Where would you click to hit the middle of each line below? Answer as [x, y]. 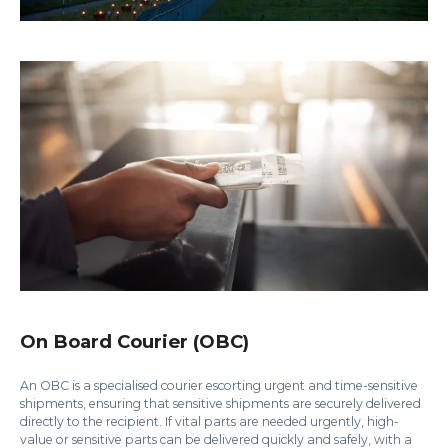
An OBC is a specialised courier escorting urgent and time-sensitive [219, 385]
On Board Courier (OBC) [134, 341]
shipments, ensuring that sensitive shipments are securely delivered [220, 403]
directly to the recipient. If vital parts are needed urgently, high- [209, 421]
